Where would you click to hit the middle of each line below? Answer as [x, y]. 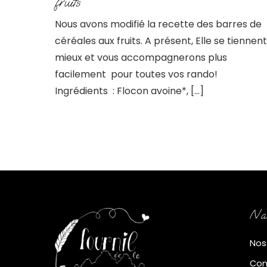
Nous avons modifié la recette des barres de [158, 24]
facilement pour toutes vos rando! [136, 74]
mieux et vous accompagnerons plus [141, 57]
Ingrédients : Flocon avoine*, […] [129, 91]
